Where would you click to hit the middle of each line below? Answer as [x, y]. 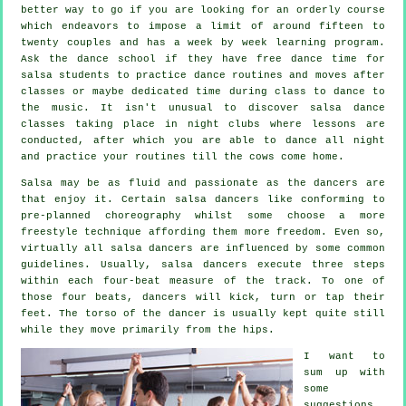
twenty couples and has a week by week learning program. [203, 43]
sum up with [344, 373]
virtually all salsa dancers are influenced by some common [203, 249]
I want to [344, 357]
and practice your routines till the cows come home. [183, 157]
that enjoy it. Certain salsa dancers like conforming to [203, 200]
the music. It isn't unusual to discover [166, 108]
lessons [334, 125]
